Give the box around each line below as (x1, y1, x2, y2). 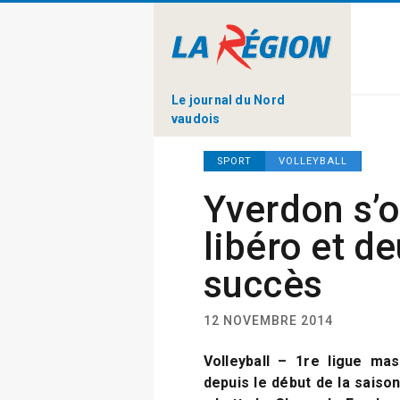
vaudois (171, 111, 221, 126)
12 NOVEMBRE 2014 (203, 313, 333, 328)
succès (203, 262, 323, 306)
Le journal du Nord (171, 92, 285, 107)
